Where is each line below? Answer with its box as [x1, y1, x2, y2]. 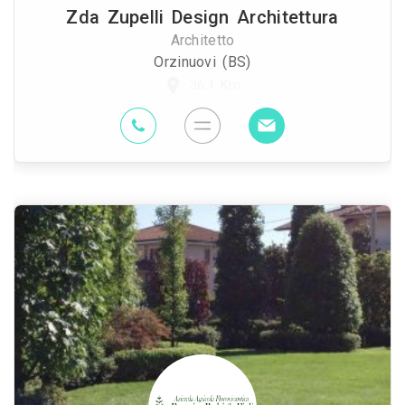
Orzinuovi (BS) [154, 53, 251, 71]
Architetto [170, 32, 235, 50]
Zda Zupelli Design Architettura [66, 6, 339, 29]
